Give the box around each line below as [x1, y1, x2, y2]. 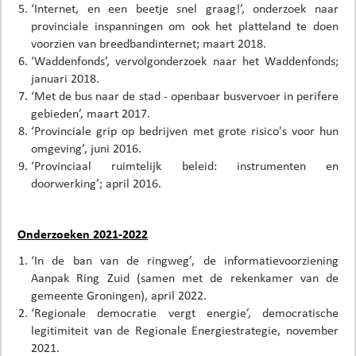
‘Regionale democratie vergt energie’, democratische [31, 305, 339, 319]
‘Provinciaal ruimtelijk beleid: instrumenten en [31, 158, 339, 172]
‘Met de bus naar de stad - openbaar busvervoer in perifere [31, 88, 339, 103]
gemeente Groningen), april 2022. [31, 288, 207, 302]
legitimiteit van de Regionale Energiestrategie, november [31, 323, 339, 337]
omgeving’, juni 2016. [31, 141, 141, 155]
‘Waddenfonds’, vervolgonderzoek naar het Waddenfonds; [31, 53, 339, 68]
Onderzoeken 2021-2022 [17, 227, 148, 241]
